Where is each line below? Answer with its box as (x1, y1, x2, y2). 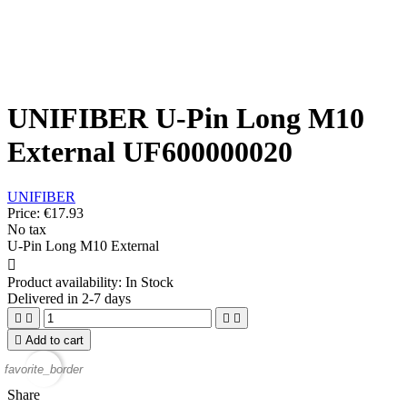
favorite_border (5, 362, 83, 377)
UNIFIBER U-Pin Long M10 (7, 102, 364, 135)
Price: (7, 204, 44, 221)
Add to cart (25, 333, 84, 347)
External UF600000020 (7, 135, 293, 169)
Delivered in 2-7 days (7, 290, 131, 306)
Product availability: (7, 273, 122, 290)
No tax (7, 221, 46, 237)
